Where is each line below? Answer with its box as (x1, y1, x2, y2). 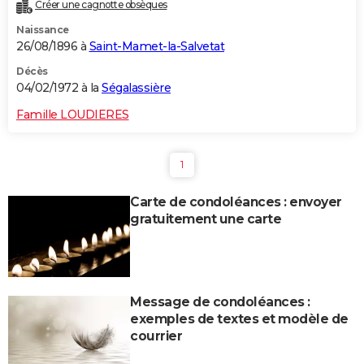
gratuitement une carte (130, 210, 281, 227)
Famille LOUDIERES (16, 106, 129, 122)
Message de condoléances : (130, 293, 310, 310)
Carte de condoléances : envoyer (130, 193, 342, 210)
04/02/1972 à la (16, 80, 102, 95)
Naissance (16, 23, 69, 36)
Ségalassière (102, 80, 171, 95)
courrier (130, 327, 182, 344)
